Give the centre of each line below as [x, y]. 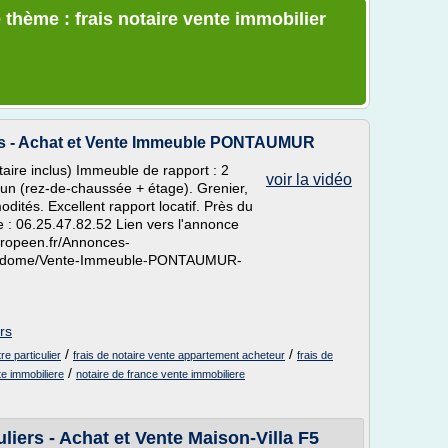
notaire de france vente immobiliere [160, 374]
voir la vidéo [309, 179]
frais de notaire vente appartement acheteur [179, 355]
